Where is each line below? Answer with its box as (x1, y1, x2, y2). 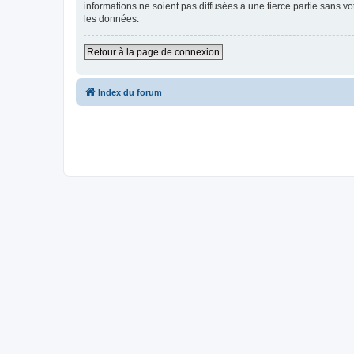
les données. (84, 13, 139, 24)
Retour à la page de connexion (87, 46, 220, 58)
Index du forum (98, 87, 162, 97)
